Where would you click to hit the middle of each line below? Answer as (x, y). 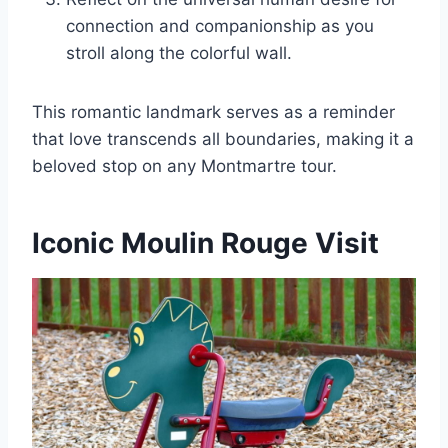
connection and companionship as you (220, 25)
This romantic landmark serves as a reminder (213, 111)
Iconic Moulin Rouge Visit (205, 242)
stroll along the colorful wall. (179, 52)
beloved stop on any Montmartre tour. (184, 165)
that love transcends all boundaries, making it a (223, 138)
